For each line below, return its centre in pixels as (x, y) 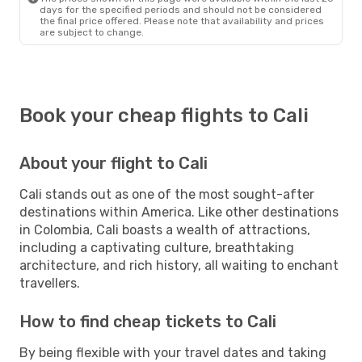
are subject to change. (92, 32)
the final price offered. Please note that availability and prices (182, 21)
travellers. (50, 283)
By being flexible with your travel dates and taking (173, 352)
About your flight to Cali (114, 163)
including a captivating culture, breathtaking (157, 247)
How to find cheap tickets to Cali (148, 321)
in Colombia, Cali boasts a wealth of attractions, (165, 229)
